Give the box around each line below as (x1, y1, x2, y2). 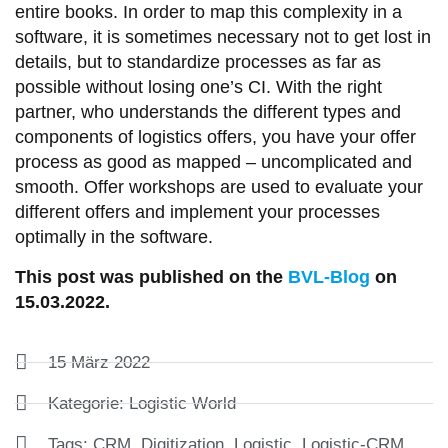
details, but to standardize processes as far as (15, 52, 381, 73)
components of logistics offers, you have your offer (15, 127, 416, 148)
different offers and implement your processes (15, 202, 380, 223)
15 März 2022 (48, 353, 150, 373)
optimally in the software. (15, 227, 213, 248)
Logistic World (129, 394, 236, 414)
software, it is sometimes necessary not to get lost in (15, 27, 431, 48)
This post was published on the (15, 266, 288, 287)
